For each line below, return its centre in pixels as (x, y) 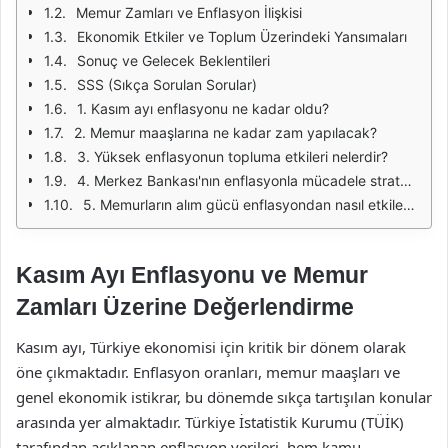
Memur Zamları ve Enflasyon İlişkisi (189, 12)
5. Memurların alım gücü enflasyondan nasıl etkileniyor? (243, 204)
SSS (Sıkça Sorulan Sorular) (167, 84)
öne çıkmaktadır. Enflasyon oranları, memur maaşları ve (208, 371)
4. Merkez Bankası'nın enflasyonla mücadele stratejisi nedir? (238, 180)
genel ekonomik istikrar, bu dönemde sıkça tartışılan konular (224, 396)
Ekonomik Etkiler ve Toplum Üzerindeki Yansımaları (242, 36)
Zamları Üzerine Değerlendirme (185, 307)
